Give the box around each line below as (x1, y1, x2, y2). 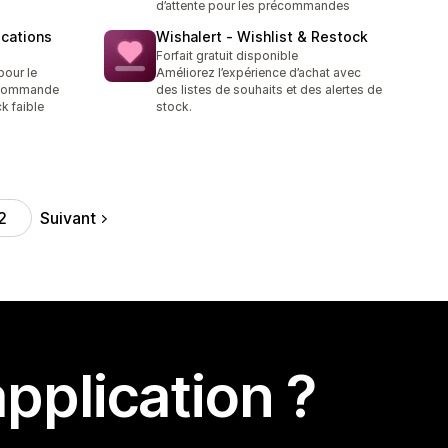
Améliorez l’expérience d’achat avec (156, 65, 361, 81)
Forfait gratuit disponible (156, 48, 298, 64)
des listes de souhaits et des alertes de (156, 82, 382, 98)
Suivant (40, 207, 96, 228)
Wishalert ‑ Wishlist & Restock (156, 28, 368, 46)
